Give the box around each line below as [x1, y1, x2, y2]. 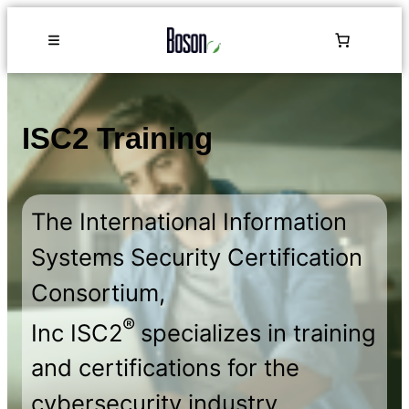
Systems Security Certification [31, 242, 362, 271]
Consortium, [31, 278, 165, 307]
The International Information [31, 206, 347, 236]
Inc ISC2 [31, 318, 122, 347]
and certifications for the [31, 353, 299, 383]
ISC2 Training [22, 121, 213, 155]
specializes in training [141, 318, 376, 347]
